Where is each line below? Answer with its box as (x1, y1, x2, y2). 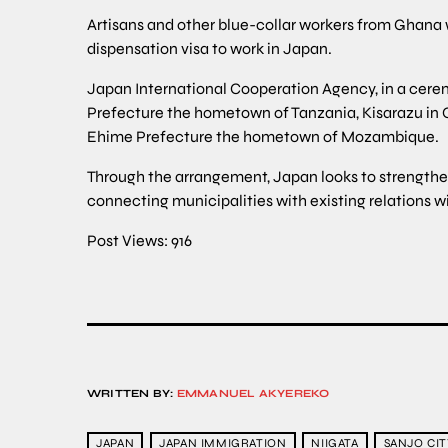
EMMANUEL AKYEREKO (176, 387, 330, 401)
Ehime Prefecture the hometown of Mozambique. (87, 127, 439, 147)
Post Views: (87, 231, 168, 251)
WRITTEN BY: (87, 387, 177, 401)
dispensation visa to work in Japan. (87, 39, 332, 59)
